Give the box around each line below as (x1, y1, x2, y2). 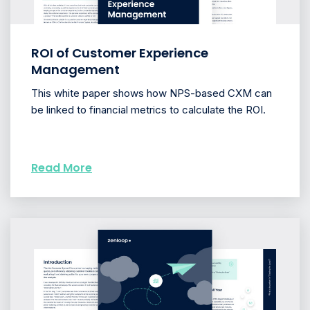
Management (31, 60, 120, 78)
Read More (31, 159, 92, 176)
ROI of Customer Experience (31, 44, 208, 62)
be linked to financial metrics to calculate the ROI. (31, 102, 266, 116)
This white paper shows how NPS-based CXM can (31, 86, 272, 100)
